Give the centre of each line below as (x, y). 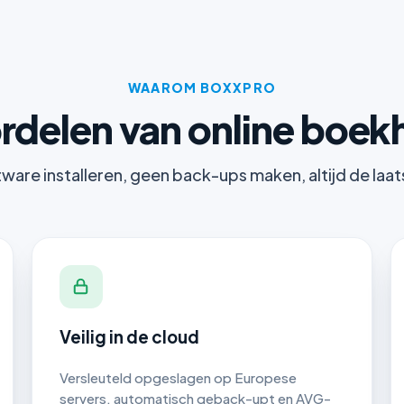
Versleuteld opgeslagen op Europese (178, 378)
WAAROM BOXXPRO (202, 87)
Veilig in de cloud (129, 337)
